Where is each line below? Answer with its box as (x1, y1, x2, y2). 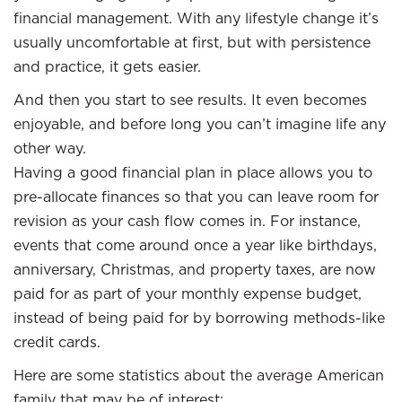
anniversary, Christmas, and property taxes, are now (13, 260, 376, 278)
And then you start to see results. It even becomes (13, 91, 367, 109)
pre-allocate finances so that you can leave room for (13, 188, 379, 205)
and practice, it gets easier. (13, 57, 201, 75)
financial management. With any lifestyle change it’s (13, 9, 379, 27)
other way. (13, 139, 86, 157)
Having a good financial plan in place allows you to (13, 163, 372, 181)
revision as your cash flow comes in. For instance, (13, 212, 361, 230)
